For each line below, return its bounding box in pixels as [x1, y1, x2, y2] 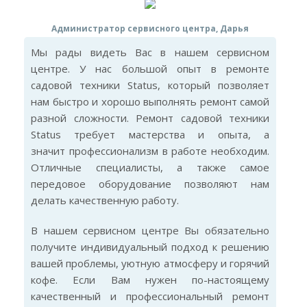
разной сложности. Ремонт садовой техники [31, 111, 269, 125]
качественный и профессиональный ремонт [31, 289, 269, 303]
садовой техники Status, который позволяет [31, 78, 269, 92]
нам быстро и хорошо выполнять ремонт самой [31, 95, 269, 108]
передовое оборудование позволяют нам [31, 177, 269, 191]
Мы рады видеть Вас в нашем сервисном [31, 45, 269, 59]
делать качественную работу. [31, 193, 179, 207]
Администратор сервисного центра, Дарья [51, 23, 249, 34]
